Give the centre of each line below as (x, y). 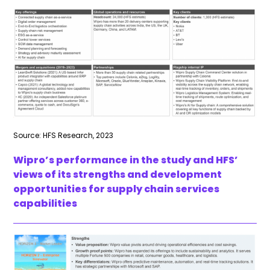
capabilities (46, 204)
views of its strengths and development (118, 175)
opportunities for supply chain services (117, 189)
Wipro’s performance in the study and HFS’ (126, 160)
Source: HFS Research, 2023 (64, 136)
